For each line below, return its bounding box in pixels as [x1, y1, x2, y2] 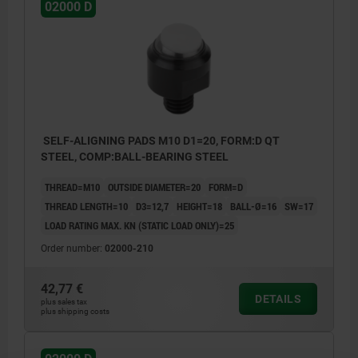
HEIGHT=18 [177, 198, 222, 213]
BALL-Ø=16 [230, 198, 276, 213]
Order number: [41, 242, 105, 254]
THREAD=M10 [45, 179, 100, 194]
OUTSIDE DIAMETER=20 [108, 179, 201, 194]
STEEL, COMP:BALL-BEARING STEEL [41, 149, 229, 163]
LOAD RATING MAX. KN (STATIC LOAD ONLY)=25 [45, 217, 234, 233]
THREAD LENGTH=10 [45, 198, 128, 213]
